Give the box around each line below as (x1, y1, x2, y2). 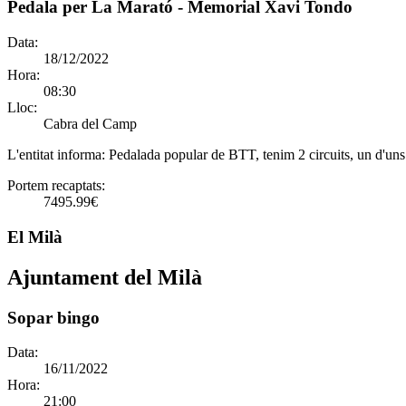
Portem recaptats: (7, 177, 105, 193)
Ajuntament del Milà (7, 265, 202, 289)
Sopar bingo (7, 307, 100, 327)
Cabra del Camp (43, 115, 137, 131)
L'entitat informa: (7, 146, 109, 162)
